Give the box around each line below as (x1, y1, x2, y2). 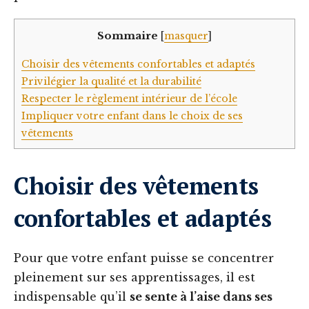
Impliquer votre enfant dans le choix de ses (21, 109, 243, 122)
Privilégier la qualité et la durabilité (21, 74, 201, 88)
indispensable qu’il (14, 290, 130, 304)
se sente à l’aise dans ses (130, 290, 272, 304)
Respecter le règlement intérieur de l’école (21, 92, 237, 105)
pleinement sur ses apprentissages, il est (14, 270, 255, 285)
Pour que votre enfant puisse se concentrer (14, 251, 274, 266)
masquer (164, 30, 208, 43)
